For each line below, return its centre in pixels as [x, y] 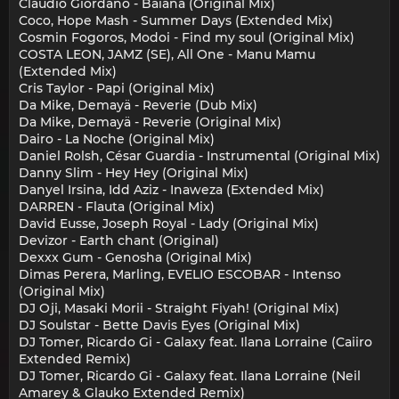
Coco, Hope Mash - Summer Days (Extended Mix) [176, 21]
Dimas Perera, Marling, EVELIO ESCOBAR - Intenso [180, 275]
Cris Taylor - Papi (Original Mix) [117, 89]
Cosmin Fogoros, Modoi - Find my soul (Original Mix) [187, 38]
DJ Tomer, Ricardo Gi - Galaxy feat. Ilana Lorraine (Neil [190, 376]
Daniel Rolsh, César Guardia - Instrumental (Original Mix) [199, 156]
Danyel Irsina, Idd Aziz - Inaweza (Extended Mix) [171, 190]
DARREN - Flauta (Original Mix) [117, 207]
